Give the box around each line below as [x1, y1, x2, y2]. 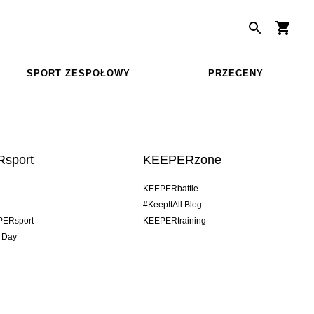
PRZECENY [207, 67, 264, 78]
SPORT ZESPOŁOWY [27, 67, 130, 78]
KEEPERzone [143, 152, 222, 167]
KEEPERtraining [143, 215, 207, 226]
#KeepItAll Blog [143, 199, 203, 210]
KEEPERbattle [143, 183, 199, 193]
